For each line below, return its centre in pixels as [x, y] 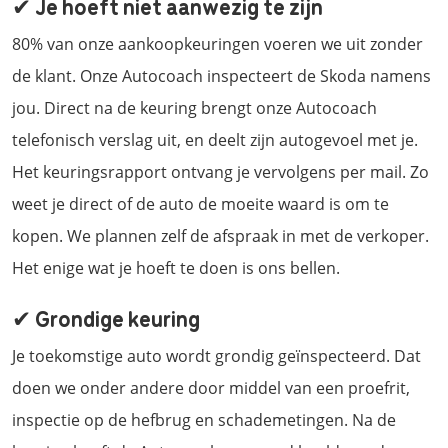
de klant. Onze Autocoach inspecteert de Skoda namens [221, 75]
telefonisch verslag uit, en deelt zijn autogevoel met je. [215, 139]
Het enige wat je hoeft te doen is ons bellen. [176, 267]
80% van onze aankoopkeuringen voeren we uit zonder [217, 43]
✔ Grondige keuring [106, 317]
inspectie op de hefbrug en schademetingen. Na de [204, 419]
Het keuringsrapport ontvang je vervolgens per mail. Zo [220, 171]
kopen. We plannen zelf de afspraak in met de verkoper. [220, 235]
